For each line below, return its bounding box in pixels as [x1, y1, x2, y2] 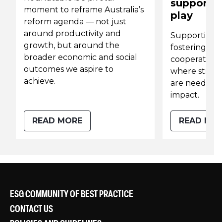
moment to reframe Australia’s [24, 5, 144, 15]
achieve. [24, 76, 55, 86]
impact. [170, 90, 199, 100]
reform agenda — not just [24, 17, 126, 27]
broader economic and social [24, 53, 137, 62]
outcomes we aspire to [24, 64, 113, 74]
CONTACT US [10, 204, 53, 215]
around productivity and [24, 29, 121, 39]
